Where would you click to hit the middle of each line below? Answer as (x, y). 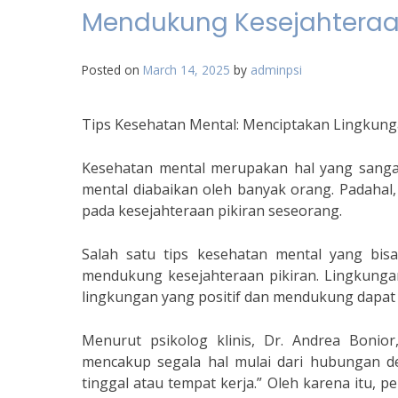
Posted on (112, 70)
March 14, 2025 (187, 70)
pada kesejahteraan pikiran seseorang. (212, 211)
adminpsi (276, 70)
